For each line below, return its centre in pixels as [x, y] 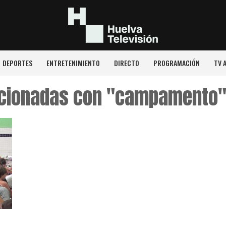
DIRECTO [126, 63]
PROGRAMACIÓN [176, 63]
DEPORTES [17, 63]
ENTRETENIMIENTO [73, 63]
